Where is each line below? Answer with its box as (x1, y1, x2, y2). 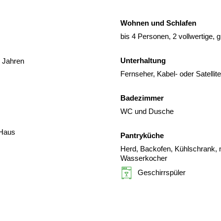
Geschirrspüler (138, 168, 185, 177)
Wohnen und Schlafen (120, 18, 196, 27)
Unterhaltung (120, 56, 166, 65)
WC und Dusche (120, 107, 174, 115)
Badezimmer (120, 93, 164, 102)
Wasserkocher (120, 153, 167, 162)
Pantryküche (120, 131, 164, 140)
